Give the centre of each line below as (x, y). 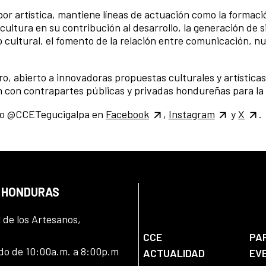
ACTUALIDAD (174, 253)
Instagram (191, 114)
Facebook (127, 114)
